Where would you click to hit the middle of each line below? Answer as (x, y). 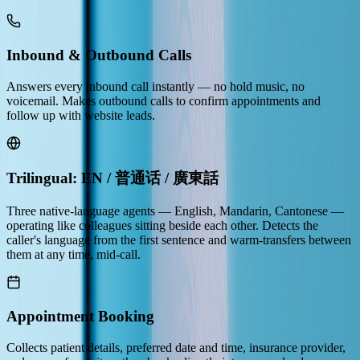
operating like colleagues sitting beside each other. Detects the (162, 226)
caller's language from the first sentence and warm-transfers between (179, 240)
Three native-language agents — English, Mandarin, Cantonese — (175, 211)
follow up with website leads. (81, 115)
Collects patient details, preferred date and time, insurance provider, (176, 347)
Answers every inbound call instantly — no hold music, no (155, 86)
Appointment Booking (80, 316)
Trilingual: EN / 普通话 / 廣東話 (112, 178)
